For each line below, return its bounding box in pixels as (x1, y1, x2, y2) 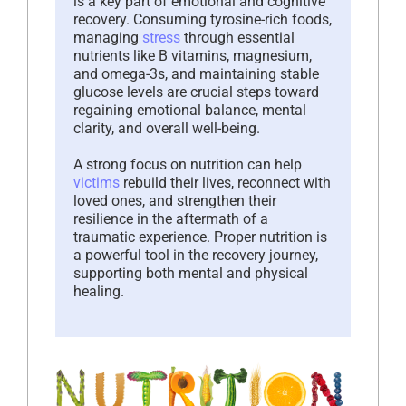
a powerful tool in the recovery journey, (73, 246, 318, 264)
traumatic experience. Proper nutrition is (73, 227, 327, 246)
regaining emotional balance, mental (73, 101, 306, 119)
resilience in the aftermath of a (73, 209, 268, 227)
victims (73, 173, 120, 191)
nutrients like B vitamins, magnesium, (73, 46, 312, 64)
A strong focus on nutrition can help (73, 155, 302, 173)
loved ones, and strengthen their (73, 191, 276, 209)
